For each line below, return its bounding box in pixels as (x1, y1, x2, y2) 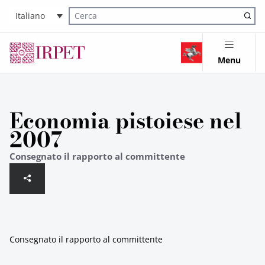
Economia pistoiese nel (9, 105, 242, 137)
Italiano (15, 10, 45, 22)
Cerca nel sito (69, 17, 114, 28)
